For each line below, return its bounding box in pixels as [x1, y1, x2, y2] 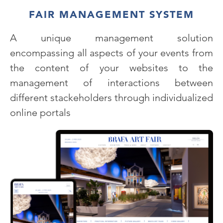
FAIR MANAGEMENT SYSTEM [29, 8, 194, 20]
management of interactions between [10, 77, 213, 89]
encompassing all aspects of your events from [10, 47, 213, 59]
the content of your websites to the [10, 62, 213, 74]
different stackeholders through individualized [10, 92, 213, 104]
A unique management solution [10, 32, 213, 44]
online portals [10, 107, 71, 118]
